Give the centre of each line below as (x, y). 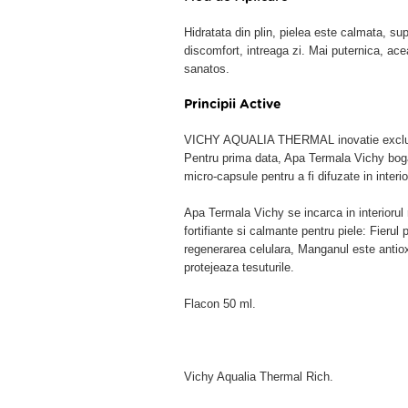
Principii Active (233, 105)
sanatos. (207, 69)
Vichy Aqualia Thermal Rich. (259, 377)
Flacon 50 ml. (220, 304)
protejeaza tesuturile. (239, 267)
